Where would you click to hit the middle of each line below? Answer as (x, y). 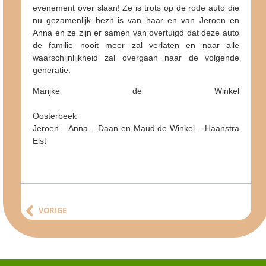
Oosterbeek (55, 116)
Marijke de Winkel (136, 91)
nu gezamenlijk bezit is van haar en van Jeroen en (136, 20)
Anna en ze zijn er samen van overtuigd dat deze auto (136, 32)
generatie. (52, 70)
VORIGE (53, 210)
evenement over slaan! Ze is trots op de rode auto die (136, 7)
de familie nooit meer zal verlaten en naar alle (136, 45)
